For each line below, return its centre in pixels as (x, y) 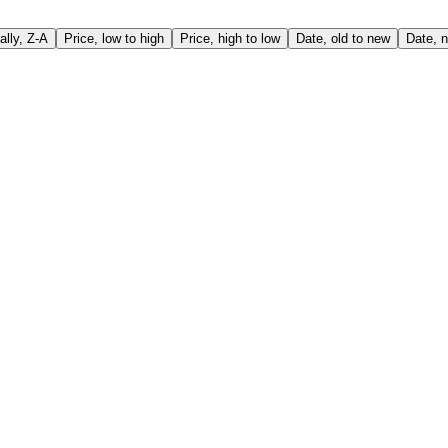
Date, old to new (343, 39)
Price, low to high (114, 39)
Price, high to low (230, 39)
